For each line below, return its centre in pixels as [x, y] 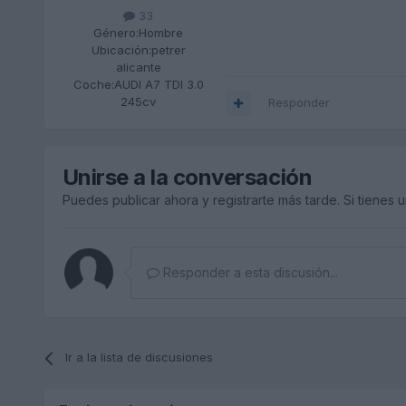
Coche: [93, 85]
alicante [138, 68]
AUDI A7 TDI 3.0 [159, 85]
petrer [168, 50]
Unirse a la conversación [187, 178]
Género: [116, 33]
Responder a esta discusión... [248, 273]
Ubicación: [121, 50]
